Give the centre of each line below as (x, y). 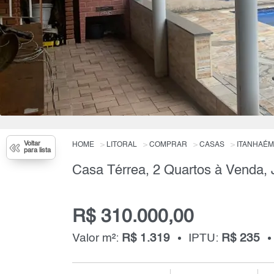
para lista (37, 150)
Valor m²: (97, 239)
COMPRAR (168, 145)
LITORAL (121, 145)
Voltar (32, 144)
